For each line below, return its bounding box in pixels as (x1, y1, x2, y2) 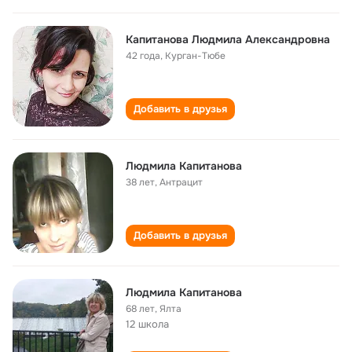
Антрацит (159, 176, 203, 189)
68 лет (126, 302, 155, 315)
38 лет (126, 176, 155, 189)
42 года (126, 49, 160, 62)
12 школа (126, 317, 169, 331)
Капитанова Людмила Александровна (126, 32, 330, 46)
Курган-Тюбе (165, 49, 225, 62)
